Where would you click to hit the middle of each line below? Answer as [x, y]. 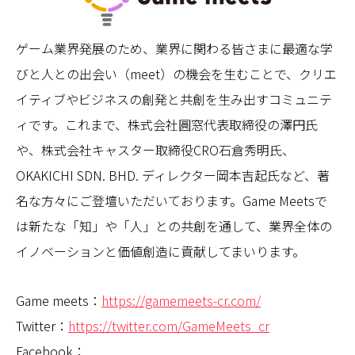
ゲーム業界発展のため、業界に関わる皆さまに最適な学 [174, 48]
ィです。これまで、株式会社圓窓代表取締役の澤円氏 [167, 124]
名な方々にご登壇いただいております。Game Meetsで [172, 200]
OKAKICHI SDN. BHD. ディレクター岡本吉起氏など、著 [173, 175]
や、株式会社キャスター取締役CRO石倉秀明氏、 [155, 150]
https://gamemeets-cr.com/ [181, 300]
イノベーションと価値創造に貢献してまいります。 [160, 251]
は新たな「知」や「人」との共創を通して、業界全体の [174, 226]
